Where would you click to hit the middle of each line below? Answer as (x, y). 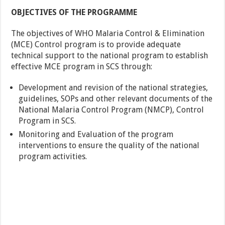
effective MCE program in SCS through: (82, 67)
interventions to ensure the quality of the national (109, 146)
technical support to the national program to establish (110, 56)
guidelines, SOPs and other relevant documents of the (116, 99)
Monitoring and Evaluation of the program (96, 135)
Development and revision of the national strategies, (114, 88)
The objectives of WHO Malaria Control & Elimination (108, 34)
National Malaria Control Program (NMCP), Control (111, 110)
